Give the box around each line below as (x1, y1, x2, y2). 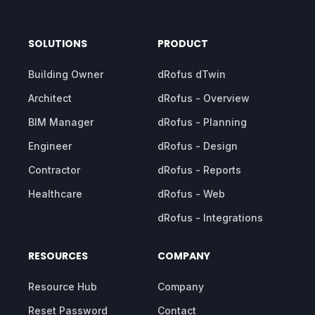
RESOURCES (28, 248, 88, 263)
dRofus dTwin (157, 67, 226, 80)
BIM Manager (28, 115, 94, 128)
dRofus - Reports (157, 163, 241, 176)
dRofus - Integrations (157, 211, 263, 224)
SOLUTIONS (28, 36, 87, 51)
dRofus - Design (157, 139, 238, 152)
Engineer (28, 139, 72, 152)
